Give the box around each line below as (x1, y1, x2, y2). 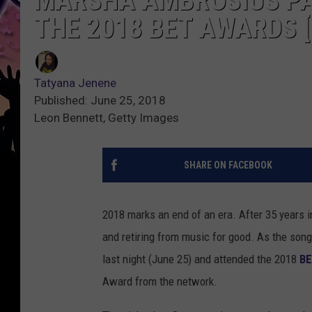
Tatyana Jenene (34, 75, 116, 90)
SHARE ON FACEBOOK (183, 159, 272, 171)
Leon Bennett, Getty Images (34, 110, 179, 125)
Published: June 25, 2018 (34, 93, 166, 107)
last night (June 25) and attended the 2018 (102, 251, 299, 266)
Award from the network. (102, 274, 217, 288)
